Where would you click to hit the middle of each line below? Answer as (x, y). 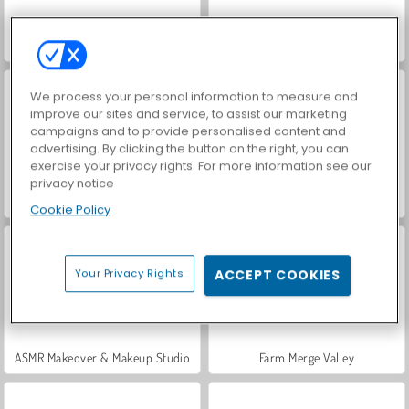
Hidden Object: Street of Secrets (307, 201)
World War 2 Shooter (102, 45)
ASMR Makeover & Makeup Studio (102, 357)
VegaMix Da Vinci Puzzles (307, 45)
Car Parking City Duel (102, 201)
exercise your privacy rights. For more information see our (201, 166)
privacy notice (73, 184)
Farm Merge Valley (307, 357)
